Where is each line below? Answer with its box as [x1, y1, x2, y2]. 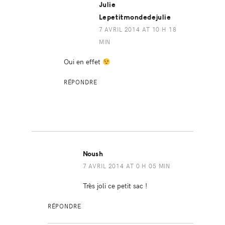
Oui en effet [63, 56, 102, 67]
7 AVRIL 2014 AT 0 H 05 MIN [82, 162, 171, 170]
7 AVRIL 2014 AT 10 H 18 [98, 25, 177, 34]
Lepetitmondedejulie [98, 13, 171, 22]
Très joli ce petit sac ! [82, 180, 147, 191]
